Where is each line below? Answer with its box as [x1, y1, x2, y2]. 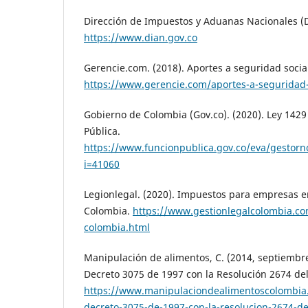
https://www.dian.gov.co [84, 31, 197, 45]
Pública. [84, 124, 120, 138]
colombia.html [84, 221, 150, 234]
